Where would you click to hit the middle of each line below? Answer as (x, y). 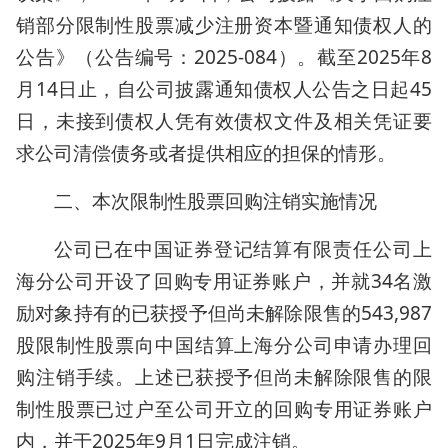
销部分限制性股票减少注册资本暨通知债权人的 (224, 25)
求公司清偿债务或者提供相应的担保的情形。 (206, 153)
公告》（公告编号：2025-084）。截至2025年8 (224, 57)
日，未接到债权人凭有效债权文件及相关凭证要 (224, 121)
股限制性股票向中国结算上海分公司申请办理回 (224, 345)
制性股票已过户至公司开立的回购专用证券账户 (224, 409)
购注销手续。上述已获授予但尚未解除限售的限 (224, 377)
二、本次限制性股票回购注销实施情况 (215, 201)
